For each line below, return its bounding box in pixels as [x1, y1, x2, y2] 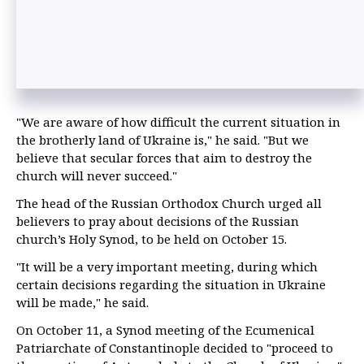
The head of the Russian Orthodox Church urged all [16, 195, 322, 212]
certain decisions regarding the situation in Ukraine [16, 276, 326, 293]
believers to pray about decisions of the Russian [16, 213, 299, 230]
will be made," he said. [16, 294, 149, 311]
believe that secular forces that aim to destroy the [16, 149, 312, 167]
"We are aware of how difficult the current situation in [16, 114, 340, 131]
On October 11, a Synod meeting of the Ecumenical [16, 322, 314, 339]
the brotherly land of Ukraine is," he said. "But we [16, 132, 309, 149]
